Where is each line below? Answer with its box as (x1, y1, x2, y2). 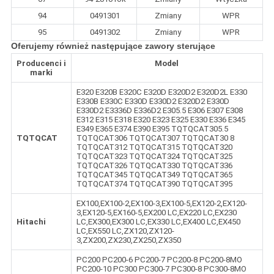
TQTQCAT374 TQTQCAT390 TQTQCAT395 (76, 179, 232, 188)
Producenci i (16, 58, 66, 68)
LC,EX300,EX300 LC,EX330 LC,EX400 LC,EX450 (76, 217, 240, 226)
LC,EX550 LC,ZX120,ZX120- (76, 226, 174, 235)
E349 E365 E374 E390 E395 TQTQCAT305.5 (76, 124, 228, 133)
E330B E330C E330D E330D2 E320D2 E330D (76, 96, 229, 106)
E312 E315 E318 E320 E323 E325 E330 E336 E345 (76, 114, 245, 124)
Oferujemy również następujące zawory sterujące (10, 40, 215, 51)
